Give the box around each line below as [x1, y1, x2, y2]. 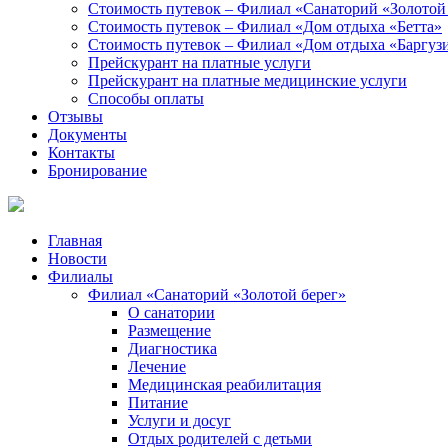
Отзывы [48, 108, 103, 125]
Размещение [128, 322, 211, 339]
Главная [48, 232, 102, 249]
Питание [128, 394, 188, 411]
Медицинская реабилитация [128, 376, 321, 393]
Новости [48, 250, 107, 267]
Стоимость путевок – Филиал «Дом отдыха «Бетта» [88, 18, 442, 35]
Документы [48, 126, 127, 143]
